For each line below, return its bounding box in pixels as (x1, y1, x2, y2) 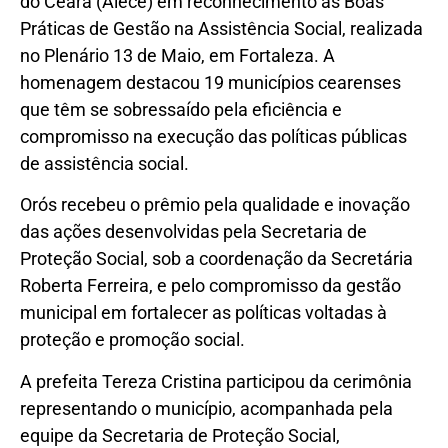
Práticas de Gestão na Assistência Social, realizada (20, 17, 423, 39)
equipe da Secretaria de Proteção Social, (20, 424, 340, 446)
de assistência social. (20, 152, 189, 174)
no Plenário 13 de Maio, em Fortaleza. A (20, 44, 335, 66)
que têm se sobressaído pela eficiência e (20, 98, 342, 120)
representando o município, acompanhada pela (20, 397, 393, 419)
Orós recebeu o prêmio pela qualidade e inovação (20, 194, 410, 216)
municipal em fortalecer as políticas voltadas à (20, 302, 387, 324)
